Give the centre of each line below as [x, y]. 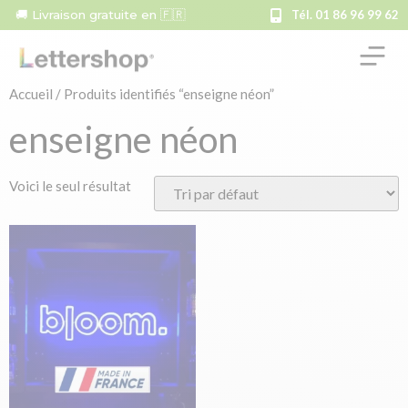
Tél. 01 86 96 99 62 [345, 15]
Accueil [31, 94]
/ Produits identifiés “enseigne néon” [163, 94]
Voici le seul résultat [70, 186]
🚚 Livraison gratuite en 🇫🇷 [101, 15]
